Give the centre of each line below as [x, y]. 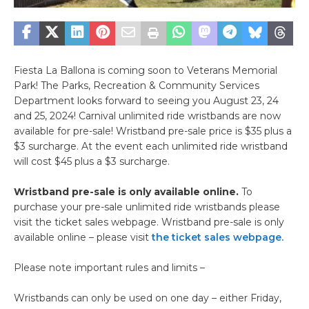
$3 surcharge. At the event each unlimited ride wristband [151, 146]
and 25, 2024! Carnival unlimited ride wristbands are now [147, 116]
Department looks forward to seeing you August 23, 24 [146, 100]
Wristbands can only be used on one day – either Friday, [148, 298]
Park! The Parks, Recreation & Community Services [137, 85]
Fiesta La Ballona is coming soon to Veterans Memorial [146, 70]
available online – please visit [83, 237]
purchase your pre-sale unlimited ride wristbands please [147, 207]
